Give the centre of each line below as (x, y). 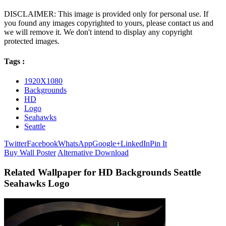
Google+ (106, 143)
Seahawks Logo (37, 183)
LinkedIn (135, 143)
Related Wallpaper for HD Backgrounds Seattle (102, 172)
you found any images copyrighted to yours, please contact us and (109, 23)
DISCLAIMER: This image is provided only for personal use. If (106, 14)
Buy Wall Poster (30, 152)
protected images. (32, 41)
